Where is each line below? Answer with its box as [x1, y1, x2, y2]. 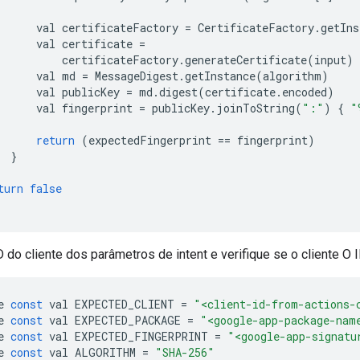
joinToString [216, 100, 295, 116]
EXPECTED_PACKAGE [75, 312, 181, 328]
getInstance [185, 67, 256, 84]
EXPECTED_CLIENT [75, 296, 174, 312]
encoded [282, 84, 327, 100]
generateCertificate [185, 51, 307, 67]
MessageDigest [95, 67, 178, 84]
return [36, 132, 75, 148]
